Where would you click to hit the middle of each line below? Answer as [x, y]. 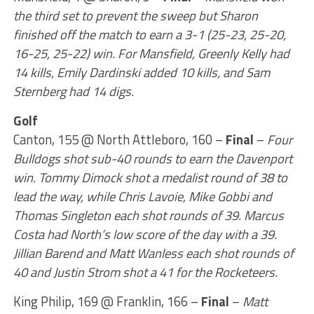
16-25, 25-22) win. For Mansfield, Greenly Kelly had [151, 53]
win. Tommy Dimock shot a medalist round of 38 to [150, 177]
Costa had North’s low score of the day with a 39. [145, 234]
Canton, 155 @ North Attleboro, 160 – [119, 139]
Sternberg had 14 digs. [73, 91]
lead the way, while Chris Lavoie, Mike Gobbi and [142, 196]
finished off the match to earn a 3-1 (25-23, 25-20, [149, 34]
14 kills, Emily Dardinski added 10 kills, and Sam [141, 72]
